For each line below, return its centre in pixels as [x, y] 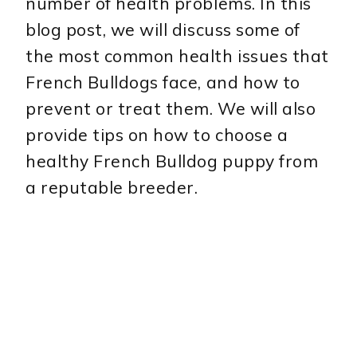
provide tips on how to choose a [157, 135]
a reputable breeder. [112, 188]
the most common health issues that [177, 56]
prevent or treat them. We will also [171, 109]
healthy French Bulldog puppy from [172, 161]
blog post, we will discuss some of [163, 30]
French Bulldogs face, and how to [163, 82]
